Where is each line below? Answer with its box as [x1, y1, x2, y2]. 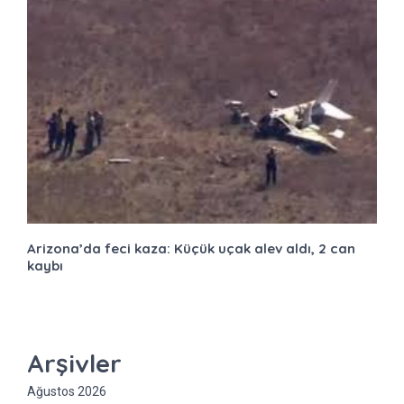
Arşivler [27, 346, 122, 379]
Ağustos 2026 [27, 383, 106, 399]
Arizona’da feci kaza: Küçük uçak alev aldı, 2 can [27, 239, 355, 257]
